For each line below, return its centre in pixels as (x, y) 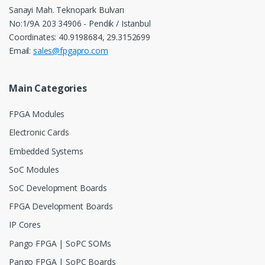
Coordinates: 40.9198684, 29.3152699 (80, 37)
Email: (21, 50)
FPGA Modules (37, 114)
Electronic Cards (39, 132)
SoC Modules (34, 169)
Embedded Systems (46, 151)
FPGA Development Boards (61, 206)
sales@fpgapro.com (71, 50)
